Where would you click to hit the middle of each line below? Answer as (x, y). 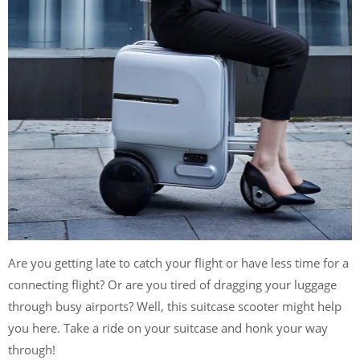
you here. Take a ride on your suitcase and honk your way (168, 328)
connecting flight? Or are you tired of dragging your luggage (172, 284)
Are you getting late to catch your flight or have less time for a (178, 263)
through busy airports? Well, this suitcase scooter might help (175, 306)
